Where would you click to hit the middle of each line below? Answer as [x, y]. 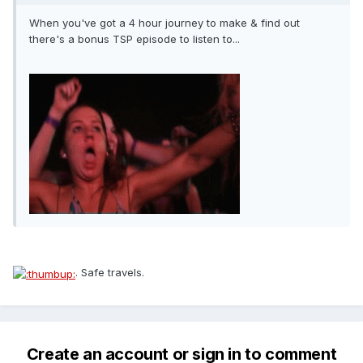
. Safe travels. [110, 273]
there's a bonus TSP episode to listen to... [135, 39]
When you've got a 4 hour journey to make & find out [164, 23]
